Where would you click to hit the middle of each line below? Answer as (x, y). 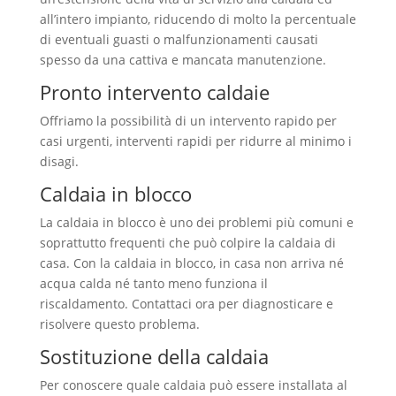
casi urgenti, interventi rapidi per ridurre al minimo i (195, 141)
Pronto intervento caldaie (154, 92)
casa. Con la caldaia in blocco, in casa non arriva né (191, 263)
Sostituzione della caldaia (154, 356)
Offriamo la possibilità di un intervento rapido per (188, 121)
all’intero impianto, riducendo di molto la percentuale (198, 19)
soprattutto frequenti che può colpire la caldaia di (187, 243)
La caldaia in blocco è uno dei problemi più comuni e (196, 222)
